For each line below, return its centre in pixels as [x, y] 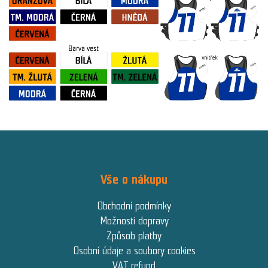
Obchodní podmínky [134, 205]
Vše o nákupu [134, 179]
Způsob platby [134, 235]
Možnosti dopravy [134, 220]
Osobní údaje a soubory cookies [134, 250]
